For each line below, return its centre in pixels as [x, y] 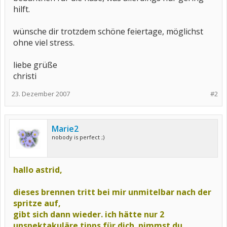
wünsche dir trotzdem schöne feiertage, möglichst [108, 31]
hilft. [22, 9]
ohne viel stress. [44, 43]
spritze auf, [37, 203]
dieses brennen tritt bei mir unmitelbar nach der [112, 192]
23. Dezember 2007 [41, 94]
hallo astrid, [38, 170]
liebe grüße [35, 65]
